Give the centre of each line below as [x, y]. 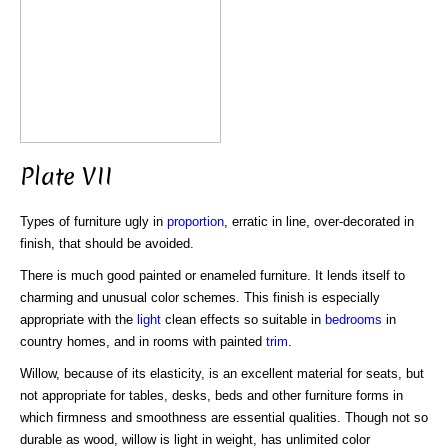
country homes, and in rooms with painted [143, 341]
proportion [195, 221]
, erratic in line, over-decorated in [319, 221]
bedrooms [353, 319]
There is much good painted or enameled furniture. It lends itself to [212, 275]
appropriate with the [78, 319]
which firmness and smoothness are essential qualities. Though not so [224, 417]
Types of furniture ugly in [93, 221]
